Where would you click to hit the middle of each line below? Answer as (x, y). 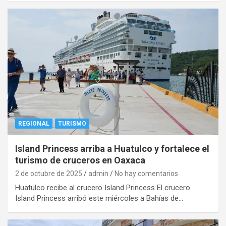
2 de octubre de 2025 (49, 173)
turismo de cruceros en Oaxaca (80, 160)
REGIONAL (34, 123)
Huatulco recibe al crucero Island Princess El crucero (103, 187)
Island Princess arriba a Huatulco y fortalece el (112, 148)
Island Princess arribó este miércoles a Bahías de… (99, 198)
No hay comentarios (146, 173)
